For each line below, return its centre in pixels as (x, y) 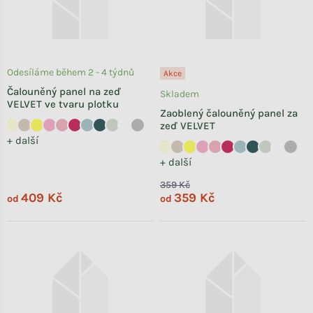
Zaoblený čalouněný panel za (229, 113)
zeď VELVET (188, 125)
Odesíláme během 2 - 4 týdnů (71, 72)
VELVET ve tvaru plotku (63, 104)
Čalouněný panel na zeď (64, 91)
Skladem (180, 94)
